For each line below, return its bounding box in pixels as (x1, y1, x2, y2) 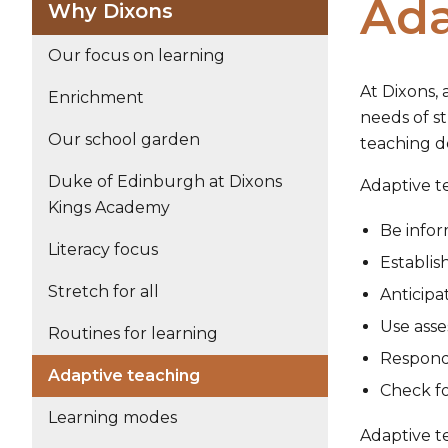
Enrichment (48, 88, 144, 107)
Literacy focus (48, 240, 158, 259)
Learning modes (48, 408, 177, 427)
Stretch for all (48, 282, 159, 301)
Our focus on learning (48, 46, 225, 65)
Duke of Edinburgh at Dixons (48, 172, 282, 191)
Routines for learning (48, 324, 218, 343)
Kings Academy (48, 198, 170, 217)
